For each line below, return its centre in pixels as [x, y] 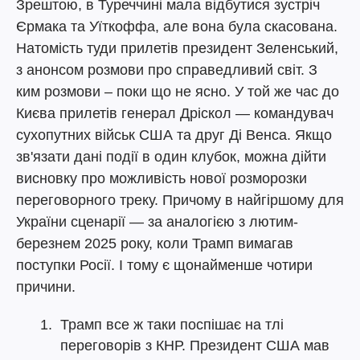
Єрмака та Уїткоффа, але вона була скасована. [177, 27]
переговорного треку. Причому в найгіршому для [180, 200]
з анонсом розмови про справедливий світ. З [167, 70]
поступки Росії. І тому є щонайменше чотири [164, 265]
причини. [46, 287]
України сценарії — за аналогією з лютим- [157, 222]
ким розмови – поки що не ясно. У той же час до [178, 92]
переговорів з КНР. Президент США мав [195, 346]
